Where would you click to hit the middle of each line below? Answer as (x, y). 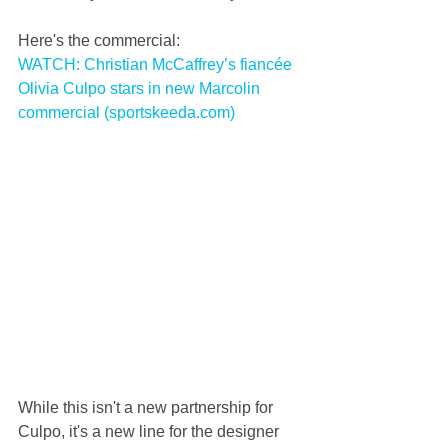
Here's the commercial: (99, 40)
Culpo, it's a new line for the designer (150, 431)
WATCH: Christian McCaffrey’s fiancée (157, 64)
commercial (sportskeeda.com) (126, 112)
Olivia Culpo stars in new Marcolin (141, 88)
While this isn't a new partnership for (147, 407)
